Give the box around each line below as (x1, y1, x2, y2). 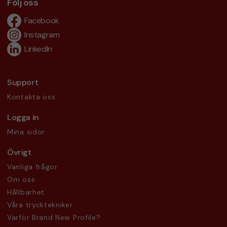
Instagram (24, 29, 60, 41)
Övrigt (7, 147, 31, 158)
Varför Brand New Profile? (7, 213, 101, 222)
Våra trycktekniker (7, 200, 73, 210)
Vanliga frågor (7, 162, 58, 172)
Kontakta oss (7, 92, 56, 102)
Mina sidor (7, 127, 45, 137)
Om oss (7, 175, 35, 184)
